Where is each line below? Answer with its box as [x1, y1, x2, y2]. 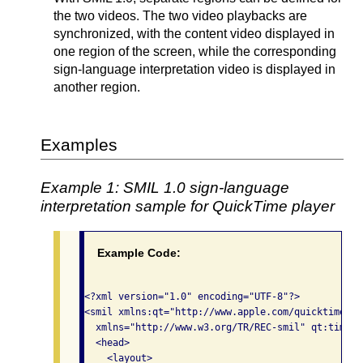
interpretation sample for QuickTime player [41, 198, 335, 216]
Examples [41, 135, 117, 154]
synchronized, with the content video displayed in [53, 26, 335, 41]
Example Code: [97, 246, 181, 260]
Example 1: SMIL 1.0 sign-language [41, 179, 289, 197]
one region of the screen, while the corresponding [53, 44, 336, 58]
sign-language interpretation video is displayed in [53, 62, 335, 76]
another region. [53, 79, 140, 94]
